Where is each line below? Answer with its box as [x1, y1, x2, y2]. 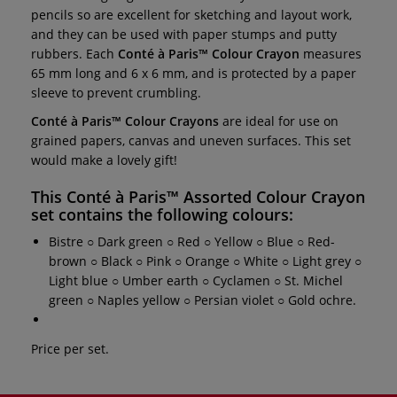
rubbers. [31, 44, 86, 62]
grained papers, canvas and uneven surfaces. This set [31, 131, 351, 149]
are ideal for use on [219, 112, 339, 129]
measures [303, 44, 362, 62]
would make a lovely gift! [31, 151, 177, 168]
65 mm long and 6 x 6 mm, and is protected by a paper [31, 64, 356, 82]
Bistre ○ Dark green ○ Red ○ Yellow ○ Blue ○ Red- [49, 232, 335, 250]
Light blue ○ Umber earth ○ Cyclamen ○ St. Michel [49, 271, 343, 289]
